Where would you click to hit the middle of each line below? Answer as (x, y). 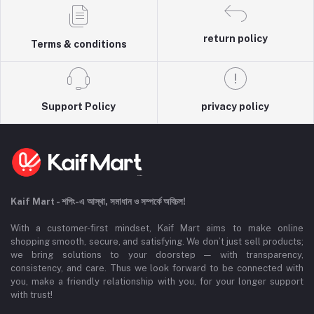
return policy (235, 39)
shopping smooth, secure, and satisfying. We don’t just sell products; (157, 242)
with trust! (32, 295)
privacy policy (235, 107)
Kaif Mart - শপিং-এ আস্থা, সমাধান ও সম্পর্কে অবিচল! (98, 202)
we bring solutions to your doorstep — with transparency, (157, 255)
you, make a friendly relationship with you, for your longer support (157, 282)
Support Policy (79, 107)
